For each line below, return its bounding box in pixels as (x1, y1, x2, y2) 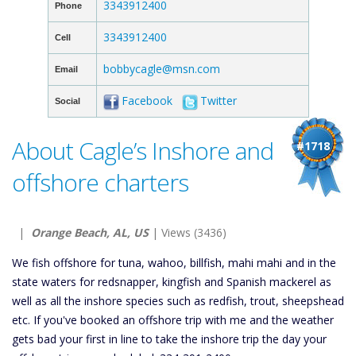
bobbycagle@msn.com (103, 61, 220, 76)
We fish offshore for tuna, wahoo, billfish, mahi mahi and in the (12, 255, 336, 270)
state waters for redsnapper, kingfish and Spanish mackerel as (12, 274, 331, 289)
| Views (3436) (149, 225, 226, 240)
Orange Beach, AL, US (31, 225, 149, 240)
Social (54, 96, 80, 106)
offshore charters (12, 166, 188, 199)
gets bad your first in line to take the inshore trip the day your (12, 331, 327, 346)
